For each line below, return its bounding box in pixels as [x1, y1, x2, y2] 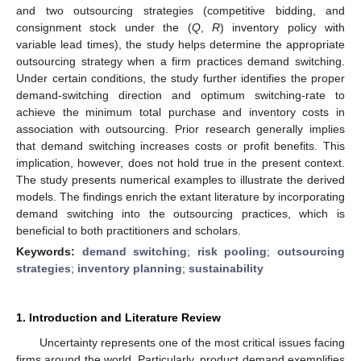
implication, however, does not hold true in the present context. [16, 156, 345, 169]
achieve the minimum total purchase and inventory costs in [16, 105, 345, 118]
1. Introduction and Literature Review [16, 310, 221, 324]
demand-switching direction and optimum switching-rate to [16, 88, 345, 102]
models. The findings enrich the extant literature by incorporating [16, 189, 345, 203]
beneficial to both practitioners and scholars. [16, 223, 241, 237]
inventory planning [77, 261, 182, 275]
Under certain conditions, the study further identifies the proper [16, 71, 345, 85]
